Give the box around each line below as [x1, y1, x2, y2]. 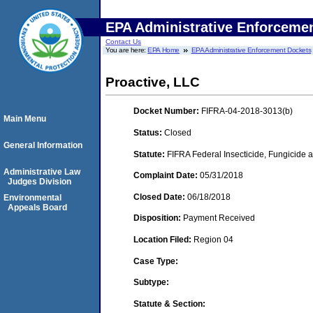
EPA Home [147, 46, 180, 54]
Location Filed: [133, 234, 194, 245]
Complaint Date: [133, 170, 200, 181]
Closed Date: [133, 191, 187, 202]
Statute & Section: [133, 298, 205, 309]
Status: [133, 127, 164, 138]
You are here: [105, 46, 148, 54]
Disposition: [133, 213, 183, 224]
